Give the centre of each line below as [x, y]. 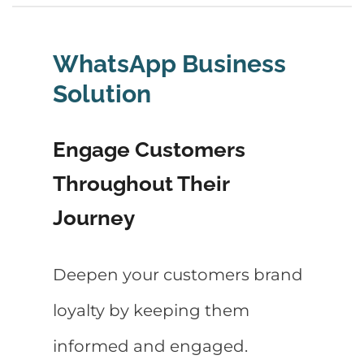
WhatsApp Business [169, 63]
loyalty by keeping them [151, 310]
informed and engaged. [150, 346]
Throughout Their [141, 184]
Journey [94, 218]
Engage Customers [149, 149]
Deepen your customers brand [178, 274]
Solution [102, 93]
